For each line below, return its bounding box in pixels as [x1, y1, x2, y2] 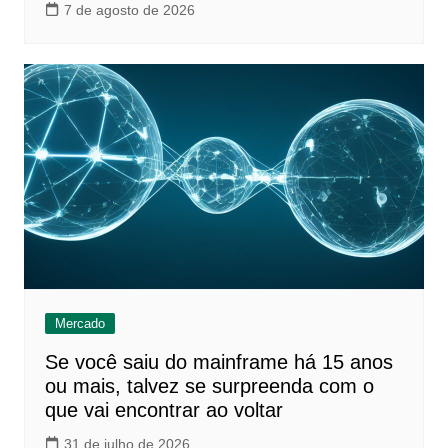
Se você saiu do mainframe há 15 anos [44, 351, 393, 374]
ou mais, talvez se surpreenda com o [44, 375, 374, 398]
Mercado [54, 316, 105, 332]
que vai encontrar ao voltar [44, 399, 283, 422]
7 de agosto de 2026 [63, 2, 195, 19]
